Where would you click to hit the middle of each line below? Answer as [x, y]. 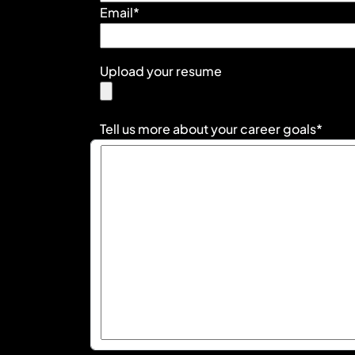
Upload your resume [161, 71]
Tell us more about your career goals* [211, 129]
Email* [120, 13]
